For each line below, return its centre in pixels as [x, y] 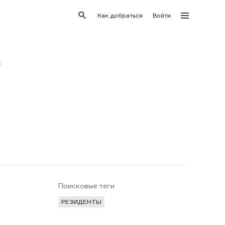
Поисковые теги [86, 186]
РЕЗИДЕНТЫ [81, 202]
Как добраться [120, 15]
